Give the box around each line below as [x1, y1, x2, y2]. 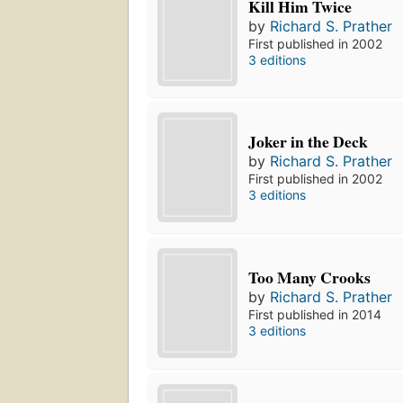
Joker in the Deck [248, 130, 369, 154]
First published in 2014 [248, 307, 382, 323]
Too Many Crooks [248, 265, 372, 290]
